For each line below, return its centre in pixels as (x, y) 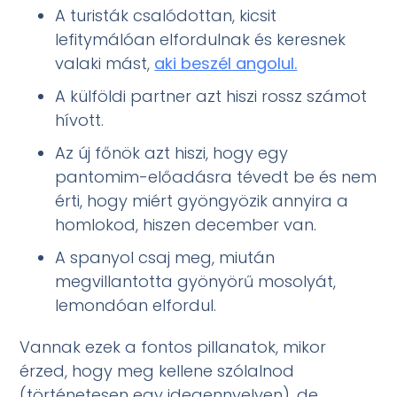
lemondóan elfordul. (136, 305)
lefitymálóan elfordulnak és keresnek (201, 39)
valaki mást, (105, 63)
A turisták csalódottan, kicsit (166, 15)
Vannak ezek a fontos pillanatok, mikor (173, 346)
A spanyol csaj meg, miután (165, 257)
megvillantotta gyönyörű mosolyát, (196, 281)
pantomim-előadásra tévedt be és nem (216, 176)
